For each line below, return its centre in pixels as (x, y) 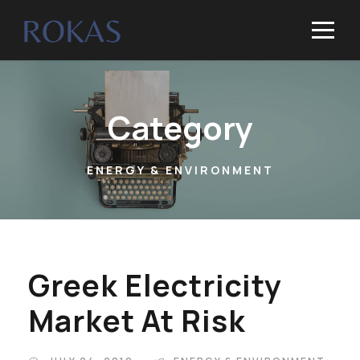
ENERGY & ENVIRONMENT (180, 170)
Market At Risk (137, 321)
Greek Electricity (155, 285)
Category (180, 127)
